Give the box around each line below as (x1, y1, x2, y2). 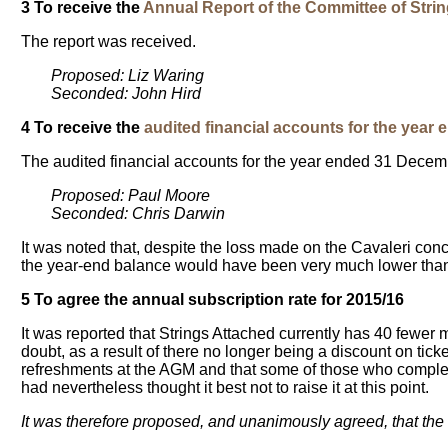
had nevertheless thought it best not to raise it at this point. (21, 379, 430, 397)
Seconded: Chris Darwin (51, 205, 226, 223)
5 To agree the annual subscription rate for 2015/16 (21, 291, 405, 309)
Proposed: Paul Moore (51, 187, 211, 205)
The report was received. (21, 33, 197, 51)
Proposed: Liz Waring (51, 67, 205, 85)
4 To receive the (21, 119, 145, 137)
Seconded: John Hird (51, 85, 202, 103)
